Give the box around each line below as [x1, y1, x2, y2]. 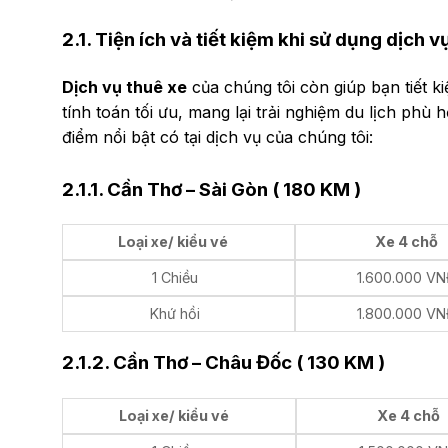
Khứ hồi [149, 305, 200, 323]
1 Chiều [151, 269, 198, 287]
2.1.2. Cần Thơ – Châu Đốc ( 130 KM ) [62, 351, 385, 375]
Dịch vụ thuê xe [62, 76, 187, 97]
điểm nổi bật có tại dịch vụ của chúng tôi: [62, 126, 373, 147]
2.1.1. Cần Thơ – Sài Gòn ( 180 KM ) [62, 177, 361, 201]
